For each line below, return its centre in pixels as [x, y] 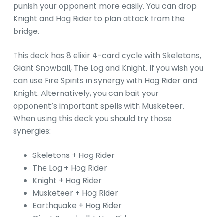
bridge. [26, 31]
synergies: [32, 131]
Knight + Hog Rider [67, 180]
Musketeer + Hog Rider [75, 193]
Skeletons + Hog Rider [73, 155]
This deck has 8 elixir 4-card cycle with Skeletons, [107, 55]
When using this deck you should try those [92, 118]
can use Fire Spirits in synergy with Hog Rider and [105, 80]
